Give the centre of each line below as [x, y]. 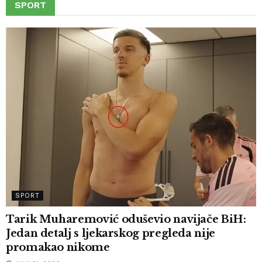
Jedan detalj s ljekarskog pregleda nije [111, 234]
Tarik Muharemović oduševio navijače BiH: [126, 220]
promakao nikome [58, 248]
